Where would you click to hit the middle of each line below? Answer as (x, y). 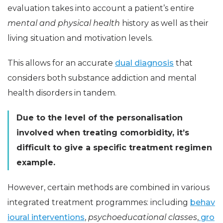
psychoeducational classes (143, 217)
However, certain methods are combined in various (109, 187)
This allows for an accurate (61, 63)
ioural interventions (46, 217)
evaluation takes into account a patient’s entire (101, 8)
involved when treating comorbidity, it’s (103, 132)
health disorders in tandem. (62, 93)
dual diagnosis (144, 63)
